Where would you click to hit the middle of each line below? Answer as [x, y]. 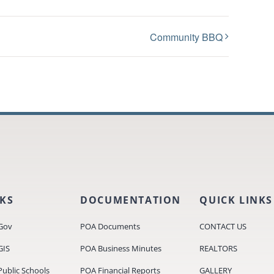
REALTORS [219, 249]
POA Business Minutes [121, 249]
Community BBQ [187, 37]
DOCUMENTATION [131, 200]
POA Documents [110, 227]
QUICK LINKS [236, 200]
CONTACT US [223, 227]
